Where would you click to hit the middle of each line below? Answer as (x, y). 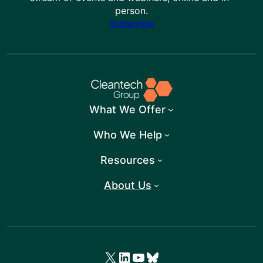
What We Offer (128, 109)
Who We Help (127, 134)
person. (131, 10)
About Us (127, 185)
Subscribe (131, 23)
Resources (127, 160)
